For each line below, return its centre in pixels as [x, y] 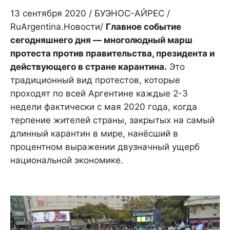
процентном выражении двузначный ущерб [105, 147]
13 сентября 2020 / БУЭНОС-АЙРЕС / [90, 14]
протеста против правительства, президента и [112, 54]
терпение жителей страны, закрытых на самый [114, 120]
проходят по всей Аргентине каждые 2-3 [99, 94]
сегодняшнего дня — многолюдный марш [101, 40]
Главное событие [143, 27]
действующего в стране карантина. [89, 67]
